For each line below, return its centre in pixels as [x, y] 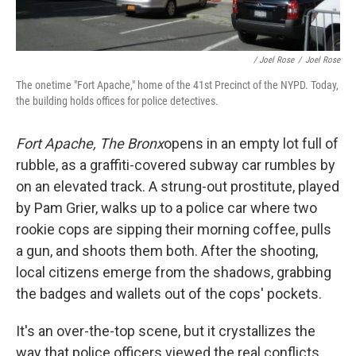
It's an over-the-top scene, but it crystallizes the [166, 331]
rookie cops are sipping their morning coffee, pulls [174, 230]
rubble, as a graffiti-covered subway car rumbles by [176, 165]
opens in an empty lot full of [251, 144]
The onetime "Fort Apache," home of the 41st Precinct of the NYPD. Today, [177, 85]
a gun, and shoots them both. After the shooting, [167, 251]
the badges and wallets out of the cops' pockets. [169, 294]
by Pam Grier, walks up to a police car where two [166, 208]
